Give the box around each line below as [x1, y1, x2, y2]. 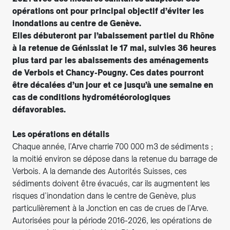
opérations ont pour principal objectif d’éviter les [12, 6, 204, 16]
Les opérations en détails [12, 129, 109, 140]
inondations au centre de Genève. [12, 18, 141, 29]
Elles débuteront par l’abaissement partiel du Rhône [12, 31, 214, 41]
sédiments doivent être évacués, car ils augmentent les [12, 179, 210, 189]
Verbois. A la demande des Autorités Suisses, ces [12, 166, 187, 177]
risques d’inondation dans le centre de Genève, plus [12, 191, 196, 201]
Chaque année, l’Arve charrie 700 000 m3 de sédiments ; [12, 142, 213, 152]
